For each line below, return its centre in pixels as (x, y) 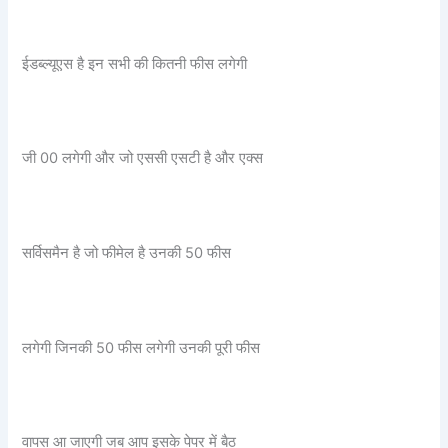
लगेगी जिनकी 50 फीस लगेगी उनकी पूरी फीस (141, 347)
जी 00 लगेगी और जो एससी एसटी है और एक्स (143, 158)
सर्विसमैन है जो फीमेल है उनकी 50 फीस (127, 252)
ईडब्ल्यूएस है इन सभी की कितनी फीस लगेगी (135, 63)
